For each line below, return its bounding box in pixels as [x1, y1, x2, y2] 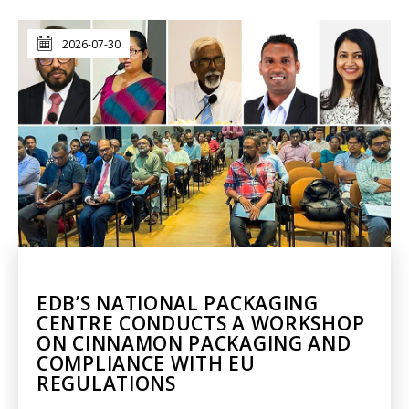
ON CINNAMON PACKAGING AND [37, 330, 351, 356]
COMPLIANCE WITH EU [37, 350, 256, 376]
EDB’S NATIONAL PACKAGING [37, 289, 319, 316]
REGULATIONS [37, 370, 176, 396]
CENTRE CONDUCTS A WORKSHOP [37, 309, 365, 336]
